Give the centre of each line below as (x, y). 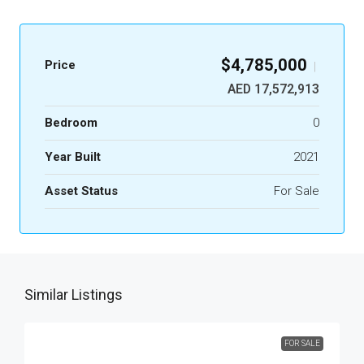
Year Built (73, 157)
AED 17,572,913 (273, 89)
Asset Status (81, 191)
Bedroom (71, 123)
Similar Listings (74, 295)
